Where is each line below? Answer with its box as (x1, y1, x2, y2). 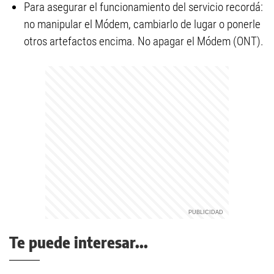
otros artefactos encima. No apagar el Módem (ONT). (24, 34, 264, 48)
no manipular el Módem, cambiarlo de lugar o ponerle (24, 17, 261, 31)
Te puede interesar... (9, 233, 148, 251)
